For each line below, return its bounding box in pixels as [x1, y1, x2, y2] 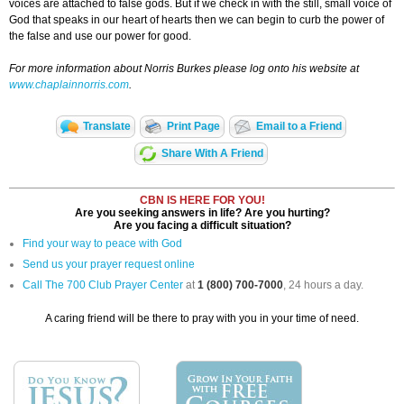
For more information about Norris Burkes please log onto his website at [9, 62, 359, 76]
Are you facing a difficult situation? [113, 219, 291, 233]
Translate [83, 120, 131, 133]
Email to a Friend [256, 120, 342, 133]
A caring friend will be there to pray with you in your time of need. [45, 312, 359, 326]
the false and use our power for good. [9, 30, 191, 43]
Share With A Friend [161, 147, 263, 161]
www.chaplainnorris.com [9, 78, 129, 92]
